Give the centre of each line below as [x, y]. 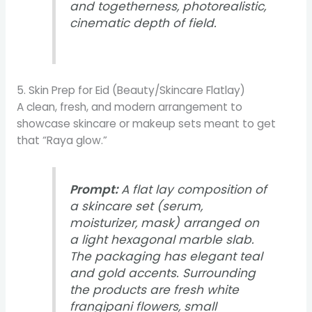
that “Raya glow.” [62, 140]
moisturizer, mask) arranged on [165, 223]
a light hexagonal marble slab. [162, 239]
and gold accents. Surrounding [163, 273]
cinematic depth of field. [143, 23]
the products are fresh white [155, 289]
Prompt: [94, 189]
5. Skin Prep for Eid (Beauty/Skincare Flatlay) [131, 90]
